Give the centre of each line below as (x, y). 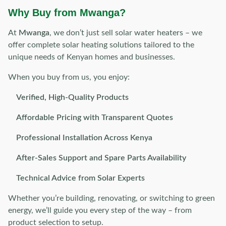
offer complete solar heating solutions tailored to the (101, 45)
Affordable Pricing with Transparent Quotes (95, 118)
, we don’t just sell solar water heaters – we (126, 33)
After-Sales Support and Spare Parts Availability (101, 158)
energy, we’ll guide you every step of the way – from (100, 210)
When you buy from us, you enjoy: (69, 77)
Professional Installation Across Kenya (84, 138)
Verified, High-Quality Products (72, 97)
